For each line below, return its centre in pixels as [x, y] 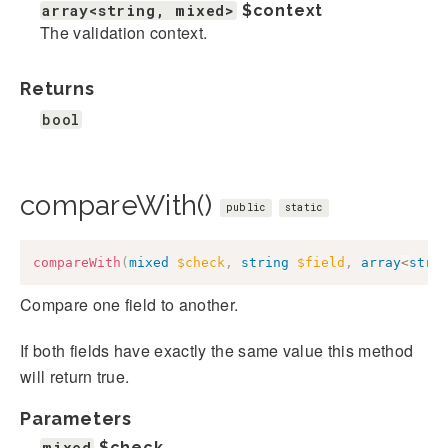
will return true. [75, 376]
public [245, 208]
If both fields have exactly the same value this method [217, 350]
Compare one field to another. [129, 304]
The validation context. [124, 33]
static [303, 208]
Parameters [76, 418]
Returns [57, 89]
